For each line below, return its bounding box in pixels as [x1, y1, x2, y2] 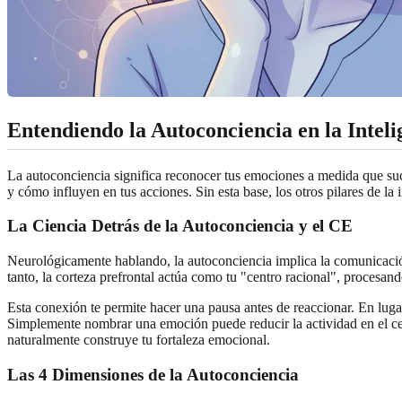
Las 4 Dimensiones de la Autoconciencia [7, 364, 299, 384]
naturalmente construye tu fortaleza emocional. [7, 332, 270, 348]
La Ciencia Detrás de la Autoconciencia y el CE [7, 216, 353, 236]
